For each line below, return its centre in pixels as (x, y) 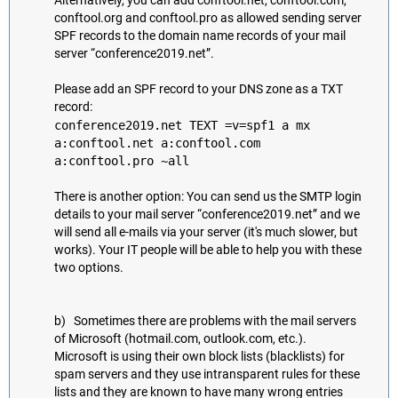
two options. (89, 267)
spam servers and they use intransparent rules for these (207, 374)
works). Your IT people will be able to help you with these (208, 250)
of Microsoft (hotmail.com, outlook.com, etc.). (180, 338)
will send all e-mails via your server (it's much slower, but (206, 232)
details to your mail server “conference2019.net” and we (207, 214)
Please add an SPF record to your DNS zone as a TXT (199, 89)
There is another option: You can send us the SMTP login (208, 196)
